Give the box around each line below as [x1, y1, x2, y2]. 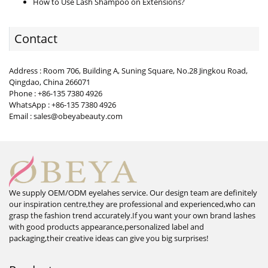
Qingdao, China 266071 [9, 77, 90, 88]
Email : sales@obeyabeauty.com [9, 111, 123, 122]
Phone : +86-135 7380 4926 [9, 88, 102, 99]
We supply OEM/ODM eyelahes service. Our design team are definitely [9, 187, 257, 199]
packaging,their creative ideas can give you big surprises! [9, 233, 208, 244]
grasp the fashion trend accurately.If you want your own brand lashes [9, 210, 255, 221]
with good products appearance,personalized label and [9, 221, 204, 233]
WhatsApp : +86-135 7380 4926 [9, 99, 116, 111]
